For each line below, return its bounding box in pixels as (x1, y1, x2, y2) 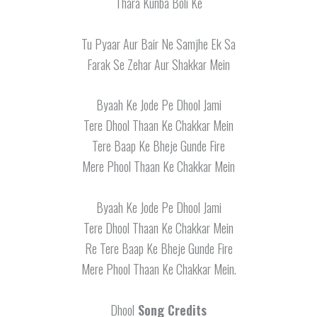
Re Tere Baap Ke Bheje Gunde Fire (84, 239, 233, 258)
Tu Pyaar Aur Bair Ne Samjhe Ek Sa (81, 34, 236, 53)
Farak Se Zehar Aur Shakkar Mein (87, 54, 230, 74)
